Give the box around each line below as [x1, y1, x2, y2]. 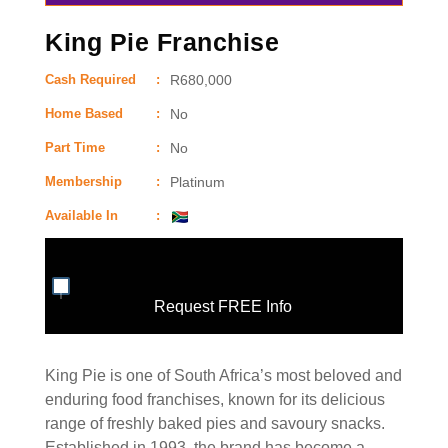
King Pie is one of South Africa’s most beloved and [45, 366, 402, 384]
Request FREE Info [153, 297, 292, 315]
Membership [45, 173, 122, 189]
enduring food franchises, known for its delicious [45, 390, 385, 408]
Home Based [45, 105, 123, 121]
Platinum [170, 173, 226, 190]
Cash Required [45, 71, 136, 87]
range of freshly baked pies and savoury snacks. [45, 414, 385, 432]
